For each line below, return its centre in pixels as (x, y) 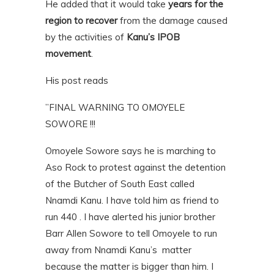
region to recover (81, 21)
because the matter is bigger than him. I (129, 267)
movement (68, 54)
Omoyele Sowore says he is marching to (131, 151)
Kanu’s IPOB (153, 37)
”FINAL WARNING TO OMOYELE (115, 108)
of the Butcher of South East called (120, 184)
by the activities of (86, 37)
